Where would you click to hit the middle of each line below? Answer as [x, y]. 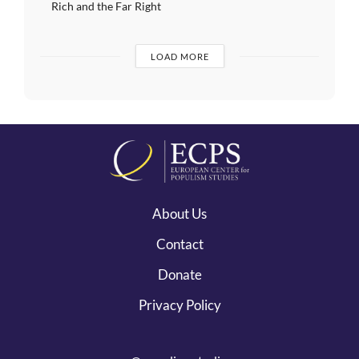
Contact [179, 244]
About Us [179, 214]
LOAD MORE [179, 57]
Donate [179, 275]
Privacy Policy [179, 305]
